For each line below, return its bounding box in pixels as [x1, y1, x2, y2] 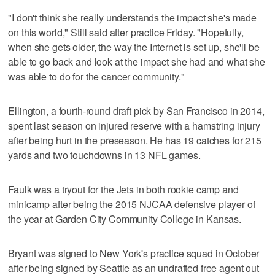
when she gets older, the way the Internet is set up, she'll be [8, 39, 260, 54]
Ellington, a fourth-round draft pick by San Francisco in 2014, [8, 103, 265, 118]
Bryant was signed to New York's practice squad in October [8, 246, 260, 260]
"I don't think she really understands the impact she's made [8, 10, 257, 25]
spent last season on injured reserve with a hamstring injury [8, 118, 260, 133]
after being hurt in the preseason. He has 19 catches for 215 [8, 133, 261, 147]
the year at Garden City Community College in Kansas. [8, 211, 242, 226]
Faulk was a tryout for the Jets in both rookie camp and [8, 182, 239, 196]
